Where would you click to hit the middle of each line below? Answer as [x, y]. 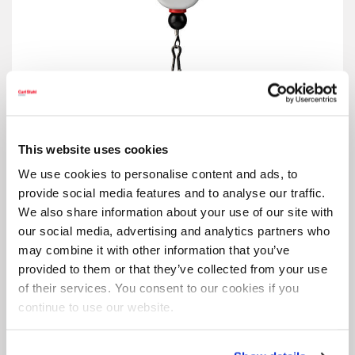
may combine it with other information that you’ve [154, 250]
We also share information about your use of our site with [176, 212]
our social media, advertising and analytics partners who [174, 231]
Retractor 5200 [69, 126]
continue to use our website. [96, 307]
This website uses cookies [94, 149]
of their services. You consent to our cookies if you [158, 288]
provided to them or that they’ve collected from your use [173, 269]
